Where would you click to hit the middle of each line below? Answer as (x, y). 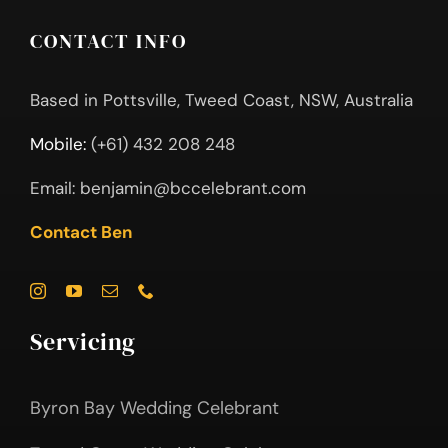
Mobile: (60, 143)
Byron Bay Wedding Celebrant (154, 408)
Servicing (82, 341)
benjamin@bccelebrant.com (192, 187)
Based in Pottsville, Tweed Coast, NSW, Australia (221, 99)
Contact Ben (80, 231)
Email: (52, 187)
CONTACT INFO (108, 40)
